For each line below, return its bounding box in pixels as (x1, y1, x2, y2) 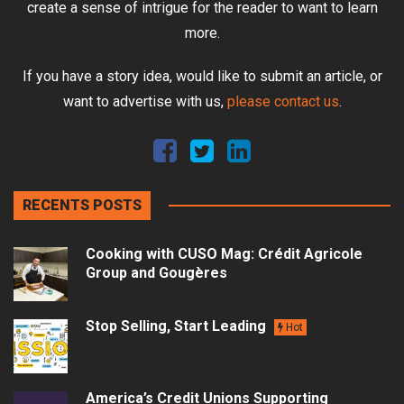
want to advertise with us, (62, 93, 227, 111)
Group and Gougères (86, 264, 227, 282)
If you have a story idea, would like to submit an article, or (22, 68, 382, 86)
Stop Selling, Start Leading (86, 317, 270, 335)
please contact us (226, 93, 339, 111)
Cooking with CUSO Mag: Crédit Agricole (86, 245, 363, 263)
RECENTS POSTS (23, 197, 142, 215)
